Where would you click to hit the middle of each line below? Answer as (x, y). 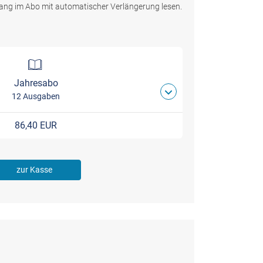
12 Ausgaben (36, 96)
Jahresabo (36, 83)
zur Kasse (34, 170)
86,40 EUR (36, 125)
